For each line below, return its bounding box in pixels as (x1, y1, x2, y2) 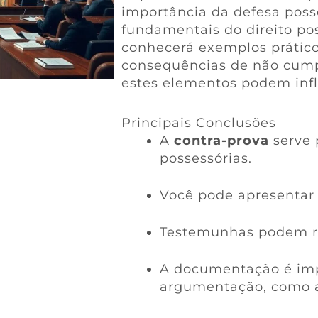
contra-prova (173, 133, 269, 148)
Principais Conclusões (121, 115, 276, 131)
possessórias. (159, 150, 252, 166)
